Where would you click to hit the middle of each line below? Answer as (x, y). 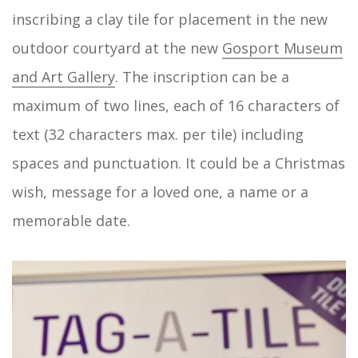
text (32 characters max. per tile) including (158, 134)
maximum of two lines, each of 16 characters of (176, 105)
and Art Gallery (64, 76)
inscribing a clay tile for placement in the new (170, 19)
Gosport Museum (282, 48)
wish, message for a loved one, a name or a (160, 191)
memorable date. (71, 220)
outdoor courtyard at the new (117, 48)
